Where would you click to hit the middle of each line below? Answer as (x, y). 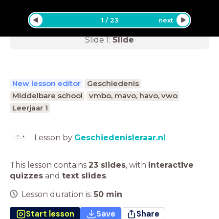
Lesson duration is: (58, 194)
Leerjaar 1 (30, 108)
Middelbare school (47, 95)
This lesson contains (49, 165)
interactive (171, 165)
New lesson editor (46, 83)
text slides (84, 175)
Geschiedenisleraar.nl (120, 137)
